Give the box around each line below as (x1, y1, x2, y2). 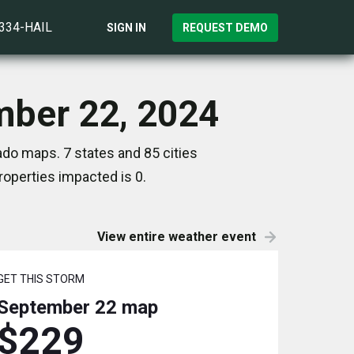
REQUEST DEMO (183, 21, 268, 34)
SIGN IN (107, 21, 146, 34)
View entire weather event (97, 229, 256, 244)
